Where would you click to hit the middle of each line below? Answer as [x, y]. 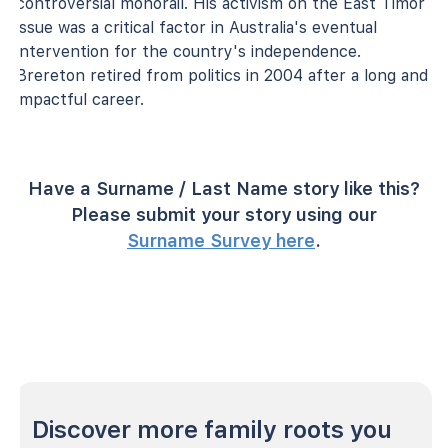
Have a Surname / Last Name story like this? [224, 188]
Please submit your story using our [224, 214]
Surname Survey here [221, 240]
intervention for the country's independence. [188, 51]
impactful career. [80, 99]
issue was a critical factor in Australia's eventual [196, 27]
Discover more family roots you [212, 429]
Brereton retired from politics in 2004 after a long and [222, 75]
